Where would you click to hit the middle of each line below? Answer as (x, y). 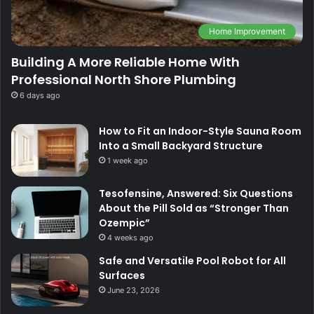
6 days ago (40, 96)
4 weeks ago (130, 238)
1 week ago (128, 161)
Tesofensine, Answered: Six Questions (196, 194)
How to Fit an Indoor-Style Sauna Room (200, 131)
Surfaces (122, 276)
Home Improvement (247, 32)
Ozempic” (124, 223)
